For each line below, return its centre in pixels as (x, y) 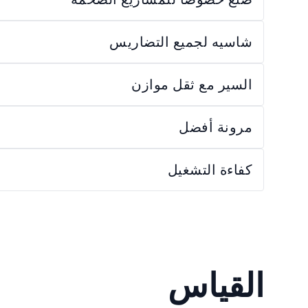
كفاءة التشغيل (210, 169)
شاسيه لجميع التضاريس (181, 42)
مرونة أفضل (216, 127)
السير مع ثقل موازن (192, 84)
